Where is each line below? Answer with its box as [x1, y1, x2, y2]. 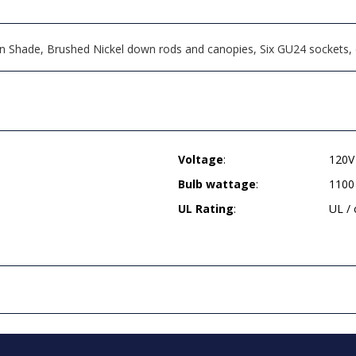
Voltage [178, 152, 223, 167]
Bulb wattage [178, 176, 256, 192]
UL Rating [178, 201, 234, 216]
